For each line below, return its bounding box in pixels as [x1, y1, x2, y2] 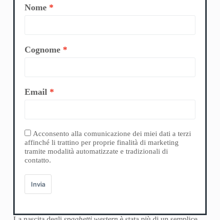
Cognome [24, 45, 60, 55]
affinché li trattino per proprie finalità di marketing [24, 138, 179, 146]
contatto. [24, 156, 51, 164]
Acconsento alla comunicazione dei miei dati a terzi [32, 130, 191, 137]
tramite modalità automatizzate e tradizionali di [24, 147, 168, 155]
